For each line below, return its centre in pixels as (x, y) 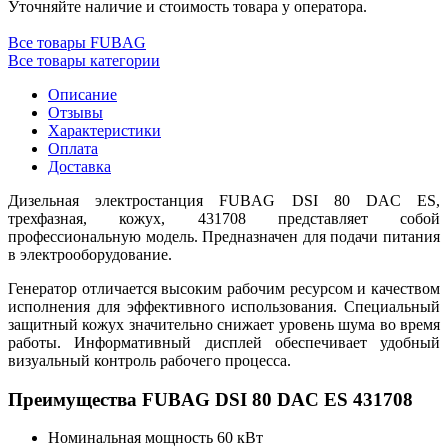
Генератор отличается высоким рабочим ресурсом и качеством (224, 288)
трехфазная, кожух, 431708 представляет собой (224, 218)
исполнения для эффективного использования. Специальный (224, 306)
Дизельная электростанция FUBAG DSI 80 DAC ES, (224, 200)
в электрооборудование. (90, 254)
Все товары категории (84, 60)
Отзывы (75, 112)
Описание (82, 94)
